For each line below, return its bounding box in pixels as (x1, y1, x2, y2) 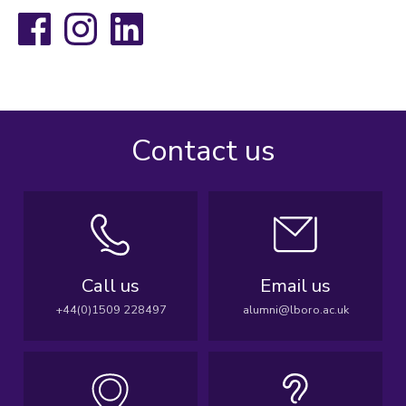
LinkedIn (142, 11, 186, 28)
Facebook (50, 11, 101, 28)
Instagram (96, 11, 150, 28)
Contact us (130, 130, 275, 171)
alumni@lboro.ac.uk (242, 301, 349, 318)
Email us (260, 272, 331, 298)
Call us (82, 272, 140, 298)
